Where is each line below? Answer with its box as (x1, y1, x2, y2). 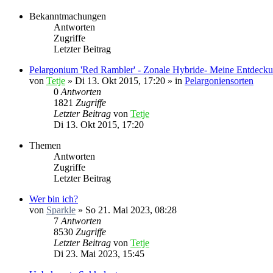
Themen (29, 140, 61, 151)
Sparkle (46, 205, 76, 215)
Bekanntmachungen (29, 11, 106, 21)
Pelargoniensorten (185, 76, 253, 86)
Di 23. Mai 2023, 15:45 (54, 249, 144, 259)
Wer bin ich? (29, 194, 78, 204)
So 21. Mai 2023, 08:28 (85, 205, 177, 215)
